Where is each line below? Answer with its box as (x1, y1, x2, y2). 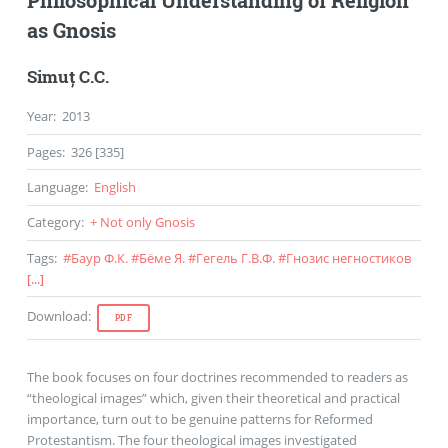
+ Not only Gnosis (89, 213, 195, 232)
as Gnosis (26, 16, 116, 43)
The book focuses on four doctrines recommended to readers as (26, 368, 408, 387)
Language (26, 177, 85, 196)
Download (26, 306, 88, 325)
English (93, 177, 136, 196)
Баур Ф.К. (70, 248, 128, 267)
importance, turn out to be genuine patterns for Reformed (26, 410, 373, 429)
